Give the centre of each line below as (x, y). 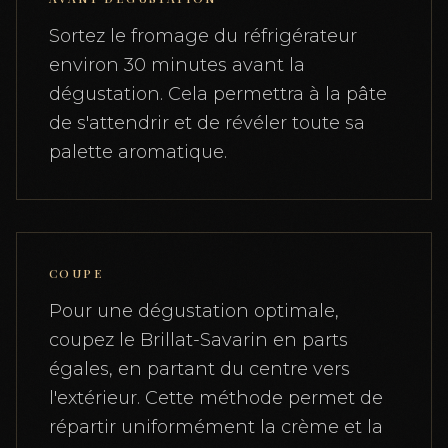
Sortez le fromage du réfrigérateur (203, 35)
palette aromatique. (138, 151)
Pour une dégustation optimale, (194, 310)
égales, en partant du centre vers (199, 368)
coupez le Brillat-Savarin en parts (198, 339)
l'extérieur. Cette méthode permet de (216, 397)
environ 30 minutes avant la (177, 64)
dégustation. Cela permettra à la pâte (218, 93)
